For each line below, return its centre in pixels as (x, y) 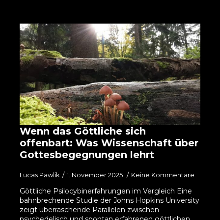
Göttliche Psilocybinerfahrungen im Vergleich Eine (106, 191)
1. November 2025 (96, 175)
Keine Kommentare (163, 175)
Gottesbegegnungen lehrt (87, 155)
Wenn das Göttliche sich (83, 131)
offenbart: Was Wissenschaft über (109, 143)
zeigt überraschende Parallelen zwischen (89, 210)
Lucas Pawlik (40, 175)
